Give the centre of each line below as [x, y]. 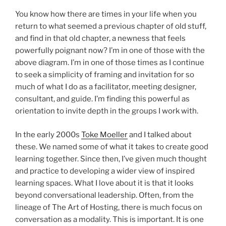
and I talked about [160, 134]
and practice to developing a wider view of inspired [105, 171]
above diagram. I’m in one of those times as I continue [110, 63]
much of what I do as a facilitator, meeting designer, [106, 87]
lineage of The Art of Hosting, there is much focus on [109, 207]
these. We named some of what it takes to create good [112, 147]
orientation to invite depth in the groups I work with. [107, 111]
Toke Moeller [104, 134]
